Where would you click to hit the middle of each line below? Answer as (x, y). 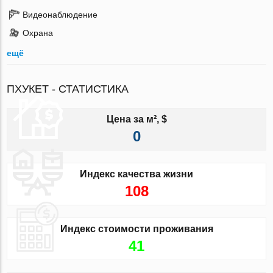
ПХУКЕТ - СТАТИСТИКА (68, 89)
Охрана (38, 33)
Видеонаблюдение (60, 14)
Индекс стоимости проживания (136, 229)
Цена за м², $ (136, 119)
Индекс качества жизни (136, 174)
